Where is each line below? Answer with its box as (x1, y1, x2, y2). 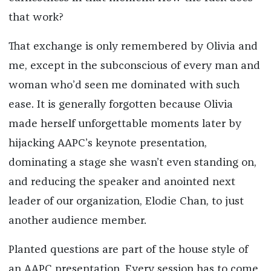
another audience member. (8, 215, 149, 226)
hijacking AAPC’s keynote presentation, (8, 137, 207, 149)
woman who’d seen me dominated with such (8, 79, 240, 91)
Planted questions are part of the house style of (8, 244, 248, 255)
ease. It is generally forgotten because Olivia (8, 99, 233, 110)
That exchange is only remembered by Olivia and (8, 41, 258, 52)
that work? (8, 11, 67, 23)
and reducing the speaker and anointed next (8, 176, 235, 188)
